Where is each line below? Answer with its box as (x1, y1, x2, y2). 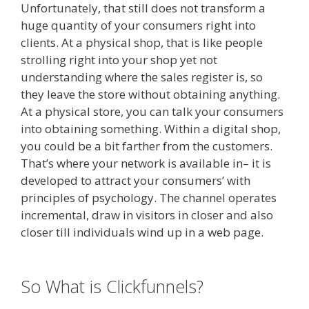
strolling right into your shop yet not (21, 52, 217, 68)
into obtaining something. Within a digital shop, (21, 121, 281, 137)
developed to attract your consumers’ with (21, 172, 250, 189)
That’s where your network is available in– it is (21, 155, 271, 172)
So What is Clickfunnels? (21, 274, 208, 298)
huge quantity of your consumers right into (21, 17, 256, 34)
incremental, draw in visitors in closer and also (21, 207, 273, 223)
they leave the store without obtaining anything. (21, 86, 280, 103)
